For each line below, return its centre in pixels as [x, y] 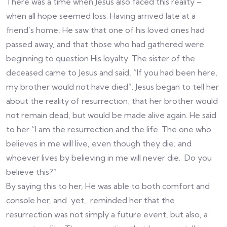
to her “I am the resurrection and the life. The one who [109, 129]
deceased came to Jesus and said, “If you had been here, [112, 72]
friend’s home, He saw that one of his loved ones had [105, 30]
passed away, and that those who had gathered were [105, 44]
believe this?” [31, 172]
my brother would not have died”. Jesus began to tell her [112, 86]
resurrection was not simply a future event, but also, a [107, 214]
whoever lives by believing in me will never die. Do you [109, 157]
